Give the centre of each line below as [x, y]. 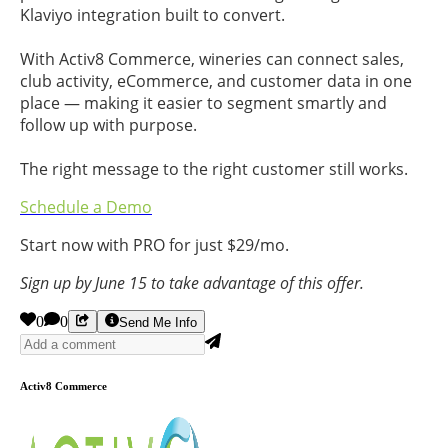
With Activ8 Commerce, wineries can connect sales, [212, 59]
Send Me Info [157, 322]
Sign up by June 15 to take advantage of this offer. [192, 283]
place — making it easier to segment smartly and [203, 103]
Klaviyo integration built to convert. [152, 15]
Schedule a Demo [86, 207]
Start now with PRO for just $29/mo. [154, 245]
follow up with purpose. [108, 125]
